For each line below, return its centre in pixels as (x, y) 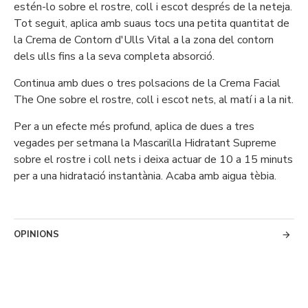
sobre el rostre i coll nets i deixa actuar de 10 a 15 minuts (153, 159)
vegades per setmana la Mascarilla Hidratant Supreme (145, 143)
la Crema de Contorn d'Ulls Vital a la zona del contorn (144, 40)
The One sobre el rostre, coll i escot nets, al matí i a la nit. (154, 100)
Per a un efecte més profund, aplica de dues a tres (134, 126)
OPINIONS (36, 234)
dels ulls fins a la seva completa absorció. (114, 56)
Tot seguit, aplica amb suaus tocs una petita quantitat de (152, 23)
